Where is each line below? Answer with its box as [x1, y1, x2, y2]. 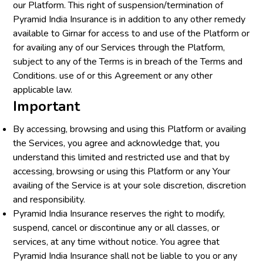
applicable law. [13, 83, 73, 96]
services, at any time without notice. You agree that [13, 235, 220, 248]
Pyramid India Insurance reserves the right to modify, [13, 207, 225, 220]
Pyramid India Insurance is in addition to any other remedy [13, 13, 246, 26]
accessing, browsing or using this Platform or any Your [13, 165, 231, 178]
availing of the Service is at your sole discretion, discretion [13, 179, 247, 192]
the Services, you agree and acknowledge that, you [13, 137, 220, 150]
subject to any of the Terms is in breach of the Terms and [13, 55, 243, 68]
